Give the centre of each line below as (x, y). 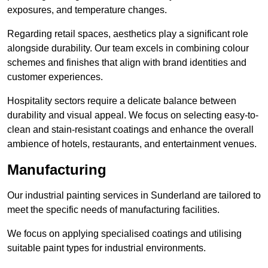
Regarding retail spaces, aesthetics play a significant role (128, 34)
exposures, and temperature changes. (87, 10)
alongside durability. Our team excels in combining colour (128, 48)
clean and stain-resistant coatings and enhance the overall (130, 130)
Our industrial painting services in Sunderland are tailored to (134, 196)
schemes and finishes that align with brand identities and (127, 63)
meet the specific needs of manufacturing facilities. (115, 210)
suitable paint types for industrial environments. (108, 248)
